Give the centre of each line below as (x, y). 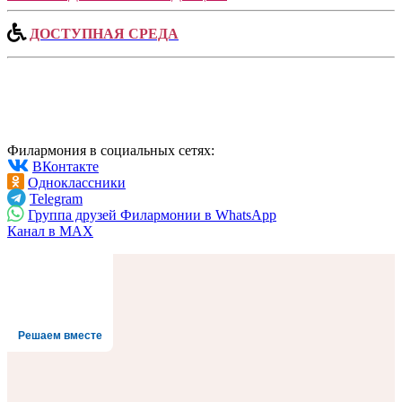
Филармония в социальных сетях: (111, 150)
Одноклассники (77, 182)
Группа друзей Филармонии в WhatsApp (152, 214)
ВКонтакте (66, 166)
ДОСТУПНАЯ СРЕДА (104, 33)
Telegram (56, 198)
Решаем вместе (60, 335)
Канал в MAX (50, 231)
